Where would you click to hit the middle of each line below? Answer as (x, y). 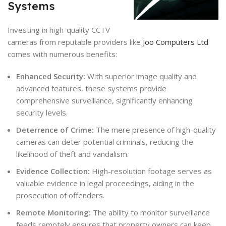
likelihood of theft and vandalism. (72, 154)
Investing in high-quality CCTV (59, 30)
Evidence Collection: (53, 171)
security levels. (42, 112)
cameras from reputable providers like (75, 42)
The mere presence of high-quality (155, 129)
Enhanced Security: (51, 76)
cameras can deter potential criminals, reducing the (105, 142)
